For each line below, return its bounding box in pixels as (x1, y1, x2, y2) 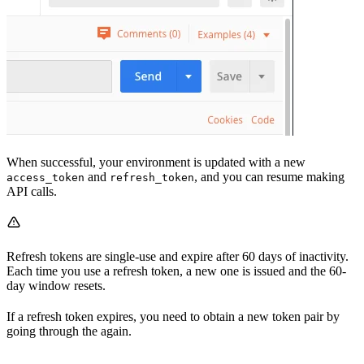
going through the (6, 323, 101, 338)
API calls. (6, 184, 57, 198)
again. (101, 323, 132, 338)
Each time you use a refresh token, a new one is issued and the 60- (6, 263, 346, 278)
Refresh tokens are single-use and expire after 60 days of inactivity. (6, 249, 349, 263)
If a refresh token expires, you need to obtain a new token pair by (6, 309, 340, 323)
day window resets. (6, 278, 106, 292)
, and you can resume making (194, 169, 344, 184)
